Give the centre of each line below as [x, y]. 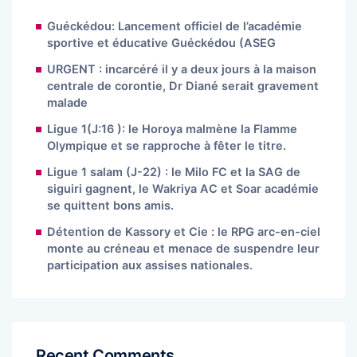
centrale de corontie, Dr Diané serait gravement [183, 86]
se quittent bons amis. [110, 205]
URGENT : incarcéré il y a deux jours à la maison [182, 69]
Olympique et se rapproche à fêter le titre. [167, 145]
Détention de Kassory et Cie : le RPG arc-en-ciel [184, 231]
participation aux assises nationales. [150, 265]
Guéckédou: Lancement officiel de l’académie [175, 26]
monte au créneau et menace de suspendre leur [183, 248]
